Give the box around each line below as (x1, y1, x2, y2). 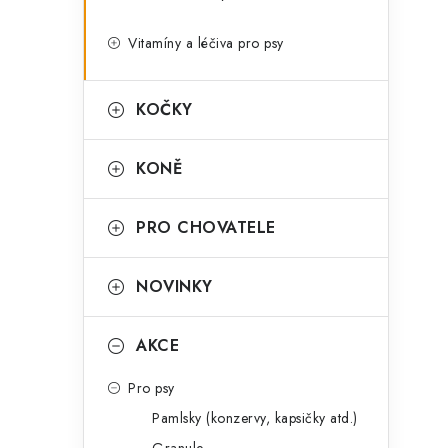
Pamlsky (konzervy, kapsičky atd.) (152, 408, 358, 428)
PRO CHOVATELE (136, 216, 276, 239)
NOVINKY (136, 275, 213, 298)
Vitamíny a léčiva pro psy (128, 33, 284, 53)
